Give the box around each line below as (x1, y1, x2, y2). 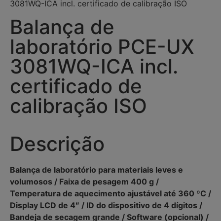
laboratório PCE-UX (10, 34, 194, 59)
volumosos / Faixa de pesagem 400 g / (10, 176, 159, 186)
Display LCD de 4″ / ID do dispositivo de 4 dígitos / (10, 200, 202, 210)
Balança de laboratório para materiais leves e (10, 164, 183, 175)
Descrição (10, 131, 105, 156)
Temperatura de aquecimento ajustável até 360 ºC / (10, 188, 211, 198)
